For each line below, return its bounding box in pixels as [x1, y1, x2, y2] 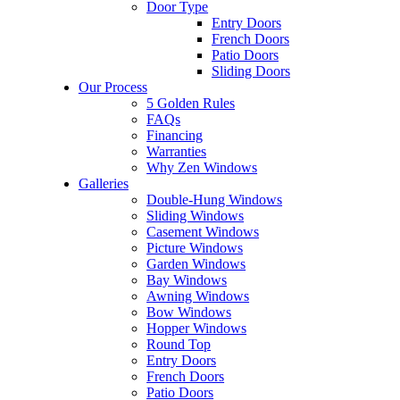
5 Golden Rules [146, 96, 236, 112]
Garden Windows [146, 256, 246, 272]
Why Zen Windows [146, 160, 258, 176]
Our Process [78, 79, 147, 96]
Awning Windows [146, 288, 250, 304]
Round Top [146, 337, 212, 353]
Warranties [146, 144, 207, 160]
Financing [146, 128, 204, 144]
